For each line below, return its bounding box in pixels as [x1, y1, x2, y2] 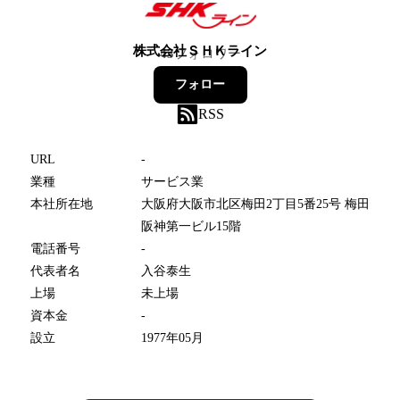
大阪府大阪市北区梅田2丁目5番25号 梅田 [141, 196, 370, 211]
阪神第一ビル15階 [141, 219, 241, 233]
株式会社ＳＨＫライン [133, 43, 267, 58]
